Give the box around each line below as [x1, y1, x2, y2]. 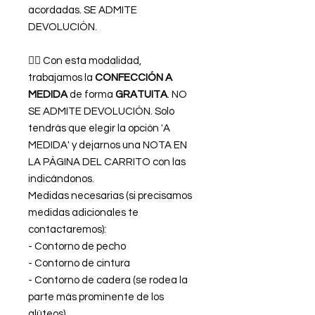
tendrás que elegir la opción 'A [28, 123, 170, 134]
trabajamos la [28, 72, 95, 84]
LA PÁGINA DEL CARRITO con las [28, 157, 186, 168]
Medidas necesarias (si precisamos [28, 191, 192, 202]
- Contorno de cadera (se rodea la [28, 275, 188, 286]
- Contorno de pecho [28, 241, 126, 252]
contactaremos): [28, 224, 106, 236]
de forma [67, 89, 115, 101]
